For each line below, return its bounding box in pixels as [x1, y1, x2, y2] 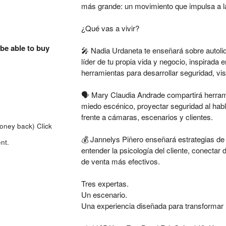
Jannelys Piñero [90, 133, 143, 144]
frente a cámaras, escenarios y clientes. [81, 111, 213, 122]
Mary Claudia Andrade [91, 89, 165, 100]
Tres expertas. [81, 178, 129, 189]
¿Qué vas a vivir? [81, 22, 139, 33]
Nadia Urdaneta [90, 44, 142, 55]
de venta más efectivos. [81, 155, 160, 166]
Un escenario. [81, 189, 127, 200]
